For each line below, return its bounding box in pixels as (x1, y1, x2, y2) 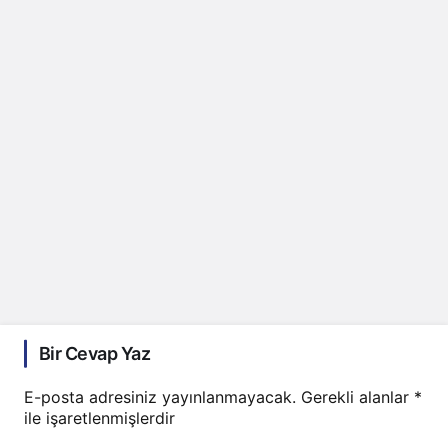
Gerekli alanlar (301, 387, 414, 408)
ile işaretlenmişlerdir (24, 408, 175, 429)
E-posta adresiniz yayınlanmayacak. (24, 387, 296, 408)
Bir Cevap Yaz (39, 343, 150, 365)
